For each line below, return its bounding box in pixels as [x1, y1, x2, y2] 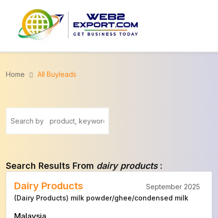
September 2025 [146, 182, 200, 191]
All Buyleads [37, 70, 76, 78]
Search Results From [6, 161, 96, 171]
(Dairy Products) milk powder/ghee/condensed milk [14, 194, 188, 202]
